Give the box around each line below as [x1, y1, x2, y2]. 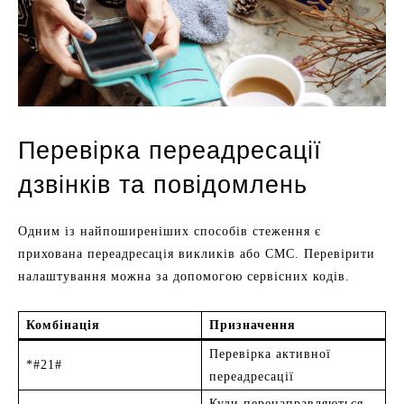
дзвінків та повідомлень [18, 171, 308, 199]
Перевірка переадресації [18, 137, 322, 165]
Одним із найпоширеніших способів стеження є [18, 225, 321, 239]
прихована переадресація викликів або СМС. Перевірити [18, 247, 375, 262]
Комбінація [26, 318, 100, 333]
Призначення [209, 318, 296, 333]
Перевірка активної [209, 347, 331, 362]
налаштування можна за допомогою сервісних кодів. [18, 270, 350, 284]
